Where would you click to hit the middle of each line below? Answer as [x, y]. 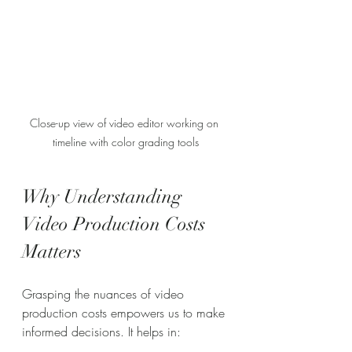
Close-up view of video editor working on [126, 123]
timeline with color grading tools [126, 142]
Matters [51, 251]
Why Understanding [104, 196]
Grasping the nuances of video [105, 294]
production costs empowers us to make [125, 313]
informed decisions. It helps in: [101, 332]
